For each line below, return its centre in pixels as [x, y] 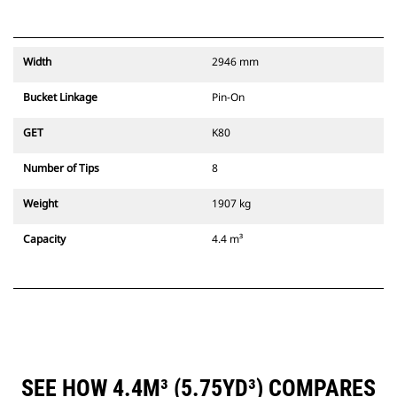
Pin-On [228, 97]
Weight [40, 204]
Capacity [44, 239]
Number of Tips [61, 168]
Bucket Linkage [60, 97]
